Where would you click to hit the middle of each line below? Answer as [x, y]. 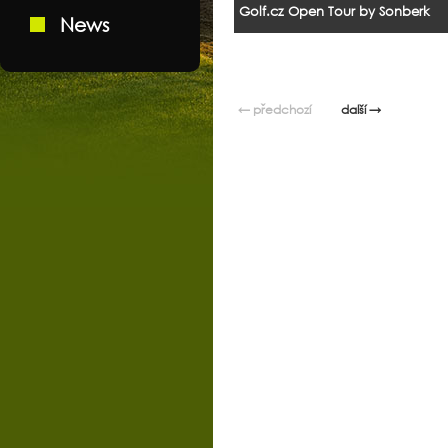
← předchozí [274, 110]
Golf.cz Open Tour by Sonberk [334, 12]
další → [361, 110]
